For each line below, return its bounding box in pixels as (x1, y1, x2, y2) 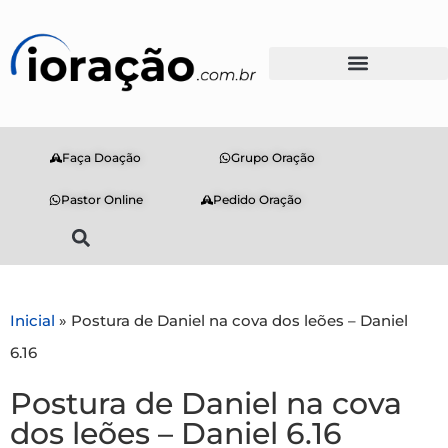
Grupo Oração (230, 149, 315, 165)
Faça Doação (62, 149, 142, 165)
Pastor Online (60, 191, 143, 207)
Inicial (10, 310, 55, 330)
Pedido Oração (213, 191, 303, 207)
